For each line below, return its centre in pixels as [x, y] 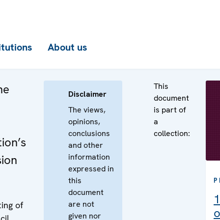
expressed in [91, 169]
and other [86, 145]
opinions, [84, 122]
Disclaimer [87, 94]
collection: [172, 133]
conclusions [89, 133]
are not [81, 204]
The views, [87, 110]
